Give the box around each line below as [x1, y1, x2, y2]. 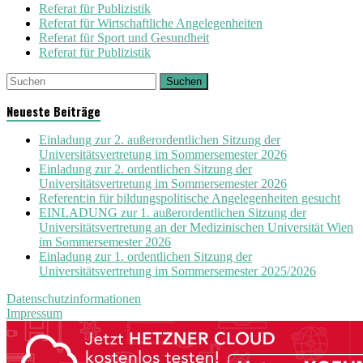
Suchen [166, 75, 202, 88]
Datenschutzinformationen [6, 291, 141, 305]
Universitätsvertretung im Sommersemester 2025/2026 [39, 263, 316, 278]
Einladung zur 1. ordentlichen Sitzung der [39, 249, 252, 263]
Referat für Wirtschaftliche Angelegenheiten [39, 15, 263, 30]
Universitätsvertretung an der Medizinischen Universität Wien [39, 220, 353, 234]
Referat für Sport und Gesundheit [39, 30, 209, 45]
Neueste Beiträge [6, 101, 100, 120]
